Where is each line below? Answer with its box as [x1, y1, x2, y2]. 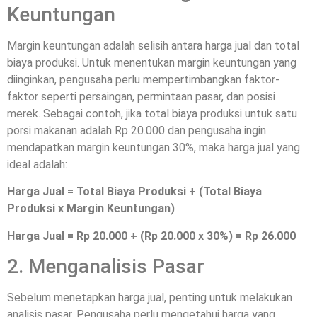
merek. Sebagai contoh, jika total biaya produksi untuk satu [7, 107, 297, 121]
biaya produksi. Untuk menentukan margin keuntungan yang [7, 56, 296, 70]
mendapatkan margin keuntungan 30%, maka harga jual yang [7, 141, 300, 155]
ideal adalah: [7, 158, 67, 172]
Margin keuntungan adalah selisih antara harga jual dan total [7, 39, 299, 53]
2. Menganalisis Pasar [7, 255, 204, 279]
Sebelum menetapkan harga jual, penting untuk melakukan [7, 291, 292, 305]
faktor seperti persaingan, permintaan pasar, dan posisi [7, 90, 275, 104]
